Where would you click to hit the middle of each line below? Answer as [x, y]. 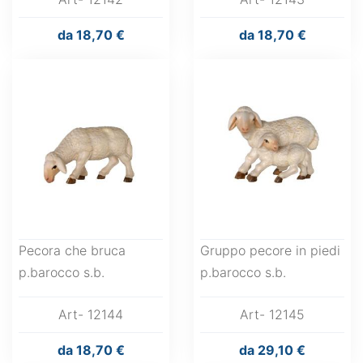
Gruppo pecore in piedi [270, 250]
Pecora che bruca [72, 250]
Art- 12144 [91, 314]
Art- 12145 [272, 314]
